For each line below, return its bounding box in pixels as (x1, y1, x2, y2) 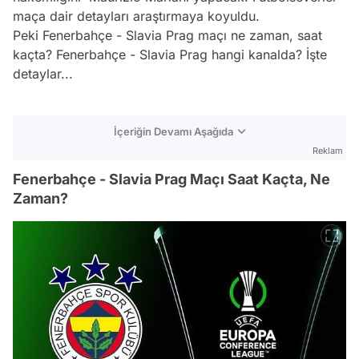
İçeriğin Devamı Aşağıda (114, 124, 233, 138)
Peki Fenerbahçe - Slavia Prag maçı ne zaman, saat (13, 26, 322, 43)
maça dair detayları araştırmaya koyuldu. (13, 7, 260, 24)
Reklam (313, 144, 343, 156)
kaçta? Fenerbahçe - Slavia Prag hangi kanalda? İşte (13, 46, 327, 63)
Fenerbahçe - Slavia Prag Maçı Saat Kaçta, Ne (13, 170, 330, 188)
